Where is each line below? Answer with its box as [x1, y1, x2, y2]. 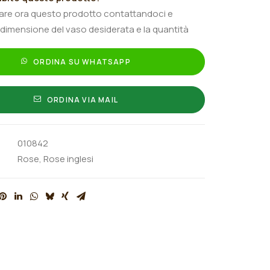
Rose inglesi [43, 152, 93, 165]
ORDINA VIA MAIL [47, 95, 119, 105]
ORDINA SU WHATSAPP [33, 57, 131, 67]
